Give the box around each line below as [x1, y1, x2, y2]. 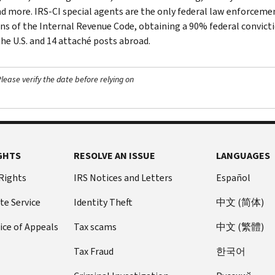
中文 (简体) [216, 195, 265, 209]
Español [216, 171, 251, 184]
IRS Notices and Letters [73, 171, 172, 184]
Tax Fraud [73, 244, 114, 258]
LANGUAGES [216, 149, 271, 162]
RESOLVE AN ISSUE [73, 149, 155, 162]
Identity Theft [73, 195, 133, 209]
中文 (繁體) [216, 220, 265, 233]
